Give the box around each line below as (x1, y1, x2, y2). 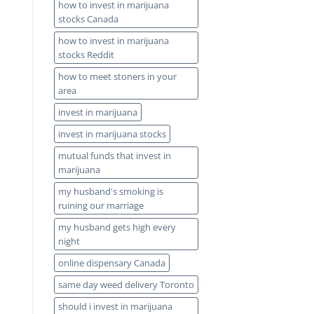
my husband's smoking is (58, 185, 163, 198)
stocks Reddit (58, 48, 114, 62)
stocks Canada (58, 13, 118, 26)
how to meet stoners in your (58, 70, 177, 83)
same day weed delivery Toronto (58, 278, 194, 292)
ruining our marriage (58, 199, 144, 212)
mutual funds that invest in (58, 149, 171, 163)
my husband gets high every (58, 221, 176, 234)
